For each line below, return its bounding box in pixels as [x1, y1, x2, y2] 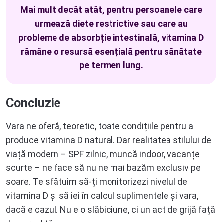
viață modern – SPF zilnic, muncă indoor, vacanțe [6, 148, 200, 159]
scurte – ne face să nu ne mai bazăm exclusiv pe [6, 162, 201, 173]
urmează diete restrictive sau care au [34, 18, 188, 29]
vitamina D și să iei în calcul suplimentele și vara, [6, 190, 198, 201]
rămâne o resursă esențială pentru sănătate [20, 46, 202, 56]
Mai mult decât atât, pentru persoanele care [20, 4, 202, 15]
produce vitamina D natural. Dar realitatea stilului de [6, 134, 211, 145]
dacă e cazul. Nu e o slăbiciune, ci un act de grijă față [6, 204, 215, 215]
